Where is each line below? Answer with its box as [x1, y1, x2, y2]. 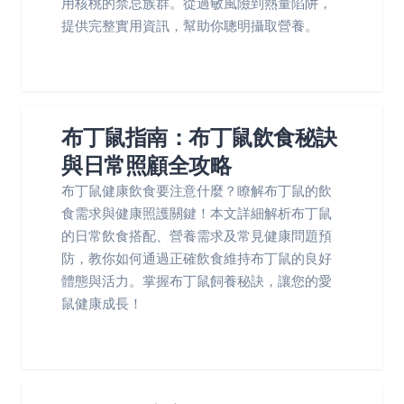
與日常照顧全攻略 [61, 152, 231, 179]
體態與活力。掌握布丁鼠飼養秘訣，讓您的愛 [61, 272, 332, 289]
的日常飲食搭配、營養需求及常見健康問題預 [61, 227, 332, 244]
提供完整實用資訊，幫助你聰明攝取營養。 [61, 17, 318, 34]
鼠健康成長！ [61, 295, 142, 312]
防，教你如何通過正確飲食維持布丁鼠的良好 [61, 250, 332, 267]
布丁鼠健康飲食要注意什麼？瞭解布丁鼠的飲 [61, 182, 332, 199]
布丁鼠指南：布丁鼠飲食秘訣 [61, 124, 337, 151]
